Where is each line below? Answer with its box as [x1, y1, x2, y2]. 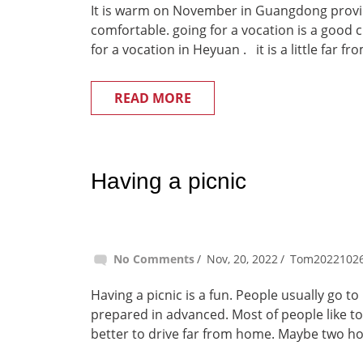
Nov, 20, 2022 [207, 251, 278, 267]
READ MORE [114, 89, 191, 107]
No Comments [113, 251, 194, 267]
